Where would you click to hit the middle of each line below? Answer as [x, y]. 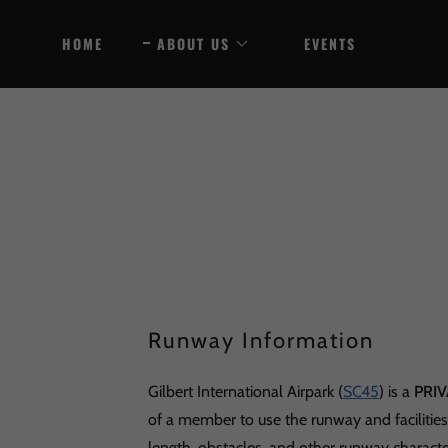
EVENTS [330, 43]
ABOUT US [193, 43]
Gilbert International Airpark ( [245, 391]
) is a [396, 391]
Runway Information [261, 340]
